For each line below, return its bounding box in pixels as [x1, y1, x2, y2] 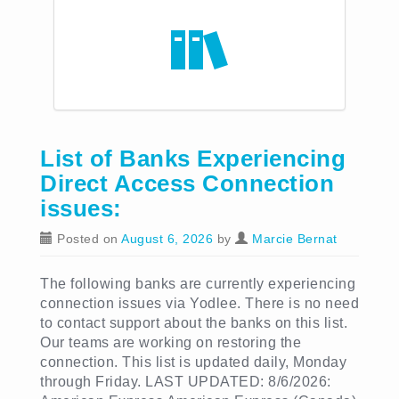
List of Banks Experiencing [40, 145, 346, 172]
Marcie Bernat [252, 232, 338, 246]
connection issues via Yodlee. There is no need [40, 296, 359, 311]
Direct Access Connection [40, 170, 334, 197]
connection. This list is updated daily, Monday [40, 354, 346, 370]
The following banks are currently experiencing [40, 276, 355, 291]
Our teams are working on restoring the [40, 335, 301, 350]
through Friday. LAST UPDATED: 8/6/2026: [40, 374, 331, 389]
